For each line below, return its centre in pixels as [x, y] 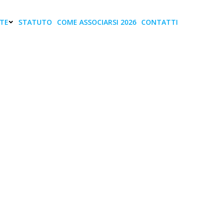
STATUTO [35, 22]
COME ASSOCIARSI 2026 [96, 22]
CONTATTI [159, 22]
